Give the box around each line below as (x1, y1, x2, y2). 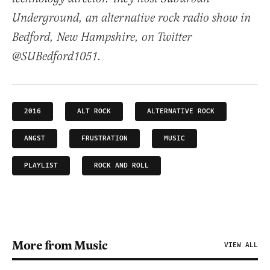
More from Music (12, 237, 108, 254)
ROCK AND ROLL (94, 160, 149, 171)
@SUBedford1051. (12, 49, 101, 65)
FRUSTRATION (81, 133, 128, 144)
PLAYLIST (24, 160, 58, 171)
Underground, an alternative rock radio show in (12, 11, 251, 27)
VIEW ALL (224, 240, 258, 251)
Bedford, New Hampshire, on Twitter (12, 30, 192, 46)
